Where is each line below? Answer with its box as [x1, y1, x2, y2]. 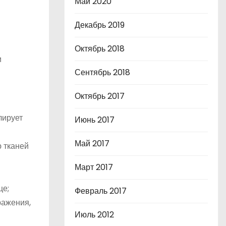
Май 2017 [75, 138, 109, 149]
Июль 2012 [75, 209, 114, 220]
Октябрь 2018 [75, 43, 125, 54]
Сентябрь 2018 [75, 67, 130, 78]
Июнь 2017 [75, 114, 115, 126]
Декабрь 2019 [75, 19, 125, 31]
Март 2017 [75, 161, 113, 173]
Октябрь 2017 [75, 90, 125, 102]
